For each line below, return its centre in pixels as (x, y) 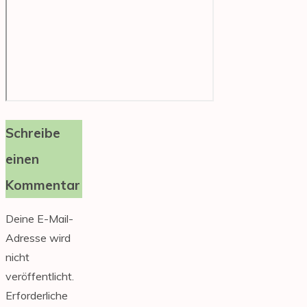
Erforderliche (37, 295)
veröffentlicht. (40, 276)
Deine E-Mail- (39, 219)
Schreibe (33, 133)
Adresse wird (38, 238)
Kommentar (43, 185)
